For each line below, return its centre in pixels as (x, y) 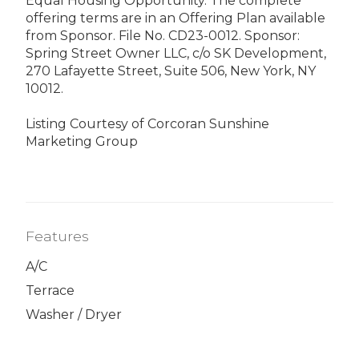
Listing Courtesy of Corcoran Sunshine (147, 123)
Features (57, 236)
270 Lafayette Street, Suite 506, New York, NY (171, 71)
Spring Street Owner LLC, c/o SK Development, (176, 53)
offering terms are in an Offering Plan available (175, 18)
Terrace (50, 291)
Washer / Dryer (74, 315)
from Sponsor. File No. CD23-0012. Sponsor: (163, 35)
